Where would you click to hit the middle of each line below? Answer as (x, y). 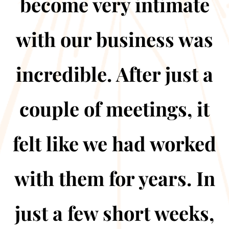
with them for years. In (114, 178)
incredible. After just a (114, 74)
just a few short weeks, (114, 213)
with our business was (114, 39)
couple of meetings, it (114, 109)
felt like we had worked (114, 143)
